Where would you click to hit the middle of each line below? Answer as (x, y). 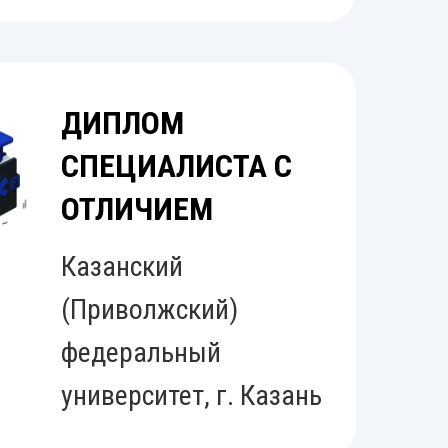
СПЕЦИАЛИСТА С (176, 166)
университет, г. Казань (191, 395)
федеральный (141, 352)
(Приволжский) (149, 309)
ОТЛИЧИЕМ (137, 209)
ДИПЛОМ (122, 123)
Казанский (122, 266)
